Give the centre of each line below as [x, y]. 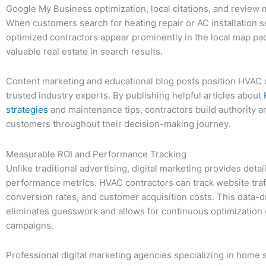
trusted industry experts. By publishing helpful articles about [135, 96]
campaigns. [30, 225]
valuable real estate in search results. [84, 51]
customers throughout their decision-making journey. [118, 124]
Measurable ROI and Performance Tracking [96, 154]
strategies [27, 110]
